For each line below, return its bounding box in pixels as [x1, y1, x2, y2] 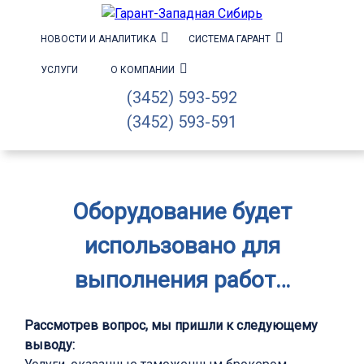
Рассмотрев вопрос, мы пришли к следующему [24, 318, 318, 334]
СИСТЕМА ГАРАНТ [188, 33, 271, 45]
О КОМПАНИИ [110, 64, 175, 76]
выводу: [24, 337, 75, 353]
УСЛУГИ [41, 64, 78, 76]
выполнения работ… [74, 266, 290, 293]
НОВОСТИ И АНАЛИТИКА [41, 33, 156, 45]
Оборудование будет [72, 198, 292, 225]
